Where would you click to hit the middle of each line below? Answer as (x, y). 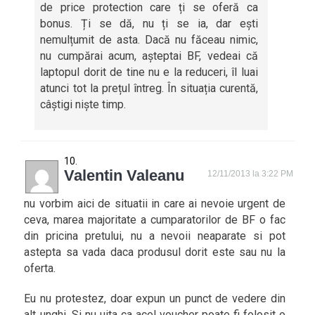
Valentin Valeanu (124, 175)
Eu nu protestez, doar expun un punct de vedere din (155, 298)
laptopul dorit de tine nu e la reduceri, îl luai (149, 72)
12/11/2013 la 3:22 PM (251, 174)
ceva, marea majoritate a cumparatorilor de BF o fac (155, 220)
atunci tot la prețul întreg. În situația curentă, (149, 88)
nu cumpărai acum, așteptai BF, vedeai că (149, 56)
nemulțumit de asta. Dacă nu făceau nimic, (149, 40)
